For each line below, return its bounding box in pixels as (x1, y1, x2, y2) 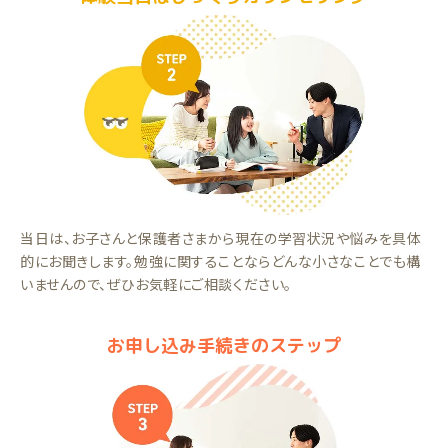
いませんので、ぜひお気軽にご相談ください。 (20, 274, 292, 295)
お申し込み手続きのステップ (107, 333, 341, 359)
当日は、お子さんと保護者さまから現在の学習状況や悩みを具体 (20, 228, 422, 249)
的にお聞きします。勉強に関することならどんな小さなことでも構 (20, 251, 421, 272)
